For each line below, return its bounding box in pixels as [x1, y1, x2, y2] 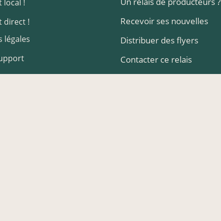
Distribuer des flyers [120, 34, 198, 46]
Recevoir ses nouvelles [120, 15, 208, 27]
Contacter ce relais [120, 53, 192, 65]
